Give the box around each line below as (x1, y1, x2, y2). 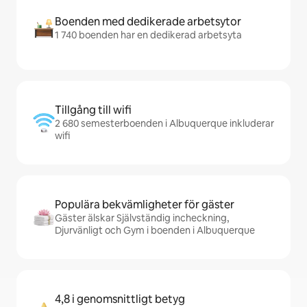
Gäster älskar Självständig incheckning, (55, 212, 229, 224)
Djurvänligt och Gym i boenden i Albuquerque (55, 224, 255, 236)
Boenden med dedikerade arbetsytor (55, 14, 241, 29)
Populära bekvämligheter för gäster (55, 197, 234, 212)
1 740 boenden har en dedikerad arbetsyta (55, 29, 242, 41)
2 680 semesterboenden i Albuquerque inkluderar (55, 117, 274, 130)
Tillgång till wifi (55, 103, 132, 117)
